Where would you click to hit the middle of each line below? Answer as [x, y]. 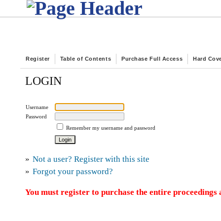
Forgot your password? [73, 172]
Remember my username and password [111, 128]
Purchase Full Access [152, 59]
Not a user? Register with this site [91, 159]
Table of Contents [86, 59]
